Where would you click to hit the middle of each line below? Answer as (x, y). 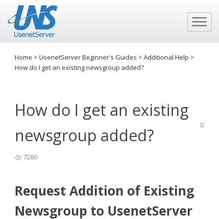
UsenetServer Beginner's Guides (89, 57)
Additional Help (167, 57)
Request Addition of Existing (104, 191)
